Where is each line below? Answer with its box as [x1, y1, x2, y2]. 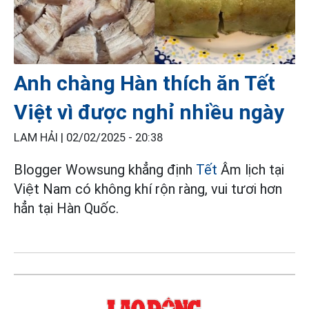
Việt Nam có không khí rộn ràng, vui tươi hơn [14, 181, 282, 198]
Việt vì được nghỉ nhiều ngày [14, 100, 284, 125]
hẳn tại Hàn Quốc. [14, 200, 119, 217]
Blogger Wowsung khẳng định [14, 161, 196, 179]
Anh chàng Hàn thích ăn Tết [14, 71, 275, 96]
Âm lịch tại [217, 161, 284, 179]
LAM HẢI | [14, 131, 66, 145]
